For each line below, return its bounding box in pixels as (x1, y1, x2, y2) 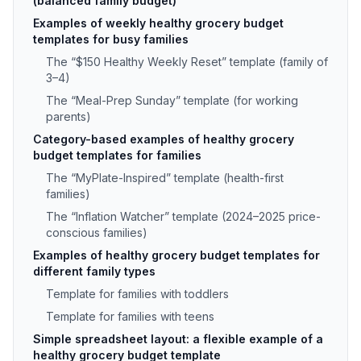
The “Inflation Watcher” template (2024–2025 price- (46, 210, 321, 223)
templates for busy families (33, 32, 189, 46)
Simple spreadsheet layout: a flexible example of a (33, 332, 323, 346)
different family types (33, 264, 156, 278)
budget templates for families (33, 148, 201, 162)
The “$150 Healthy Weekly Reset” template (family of (46, 55, 328, 68)
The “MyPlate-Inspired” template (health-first (46, 171, 284, 185)
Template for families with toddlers (46, 287, 229, 301)
